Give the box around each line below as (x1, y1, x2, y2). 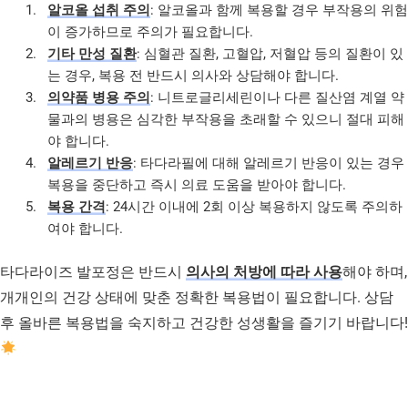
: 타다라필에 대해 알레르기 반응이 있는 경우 (132, 155, 404, 172)
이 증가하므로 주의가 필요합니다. (46, 24, 253, 41)
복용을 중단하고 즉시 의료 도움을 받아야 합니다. (46, 177, 346, 194)
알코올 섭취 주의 (46, 2, 150, 19)
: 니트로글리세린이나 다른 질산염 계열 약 (149, 89, 404, 107)
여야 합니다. (46, 220, 123, 238)
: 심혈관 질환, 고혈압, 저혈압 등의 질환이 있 (136, 46, 403, 63)
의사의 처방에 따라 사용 (186, 262, 342, 280)
